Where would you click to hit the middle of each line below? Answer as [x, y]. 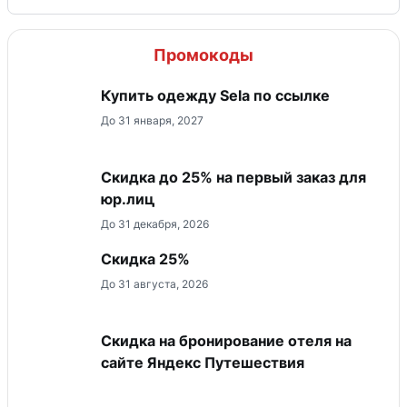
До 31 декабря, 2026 [155, 224]
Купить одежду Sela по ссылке [215, 96]
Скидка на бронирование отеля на [226, 341]
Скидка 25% [145, 259]
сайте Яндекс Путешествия [203, 363]
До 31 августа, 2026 [154, 284]
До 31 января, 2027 [152, 121]
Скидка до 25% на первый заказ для [233, 178]
